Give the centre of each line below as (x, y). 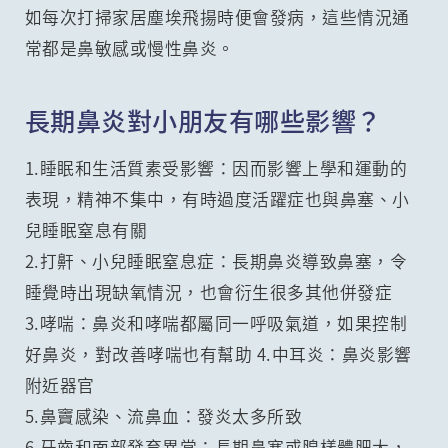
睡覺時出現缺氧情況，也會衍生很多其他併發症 (208, 292)
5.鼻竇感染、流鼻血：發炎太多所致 (163, 416)
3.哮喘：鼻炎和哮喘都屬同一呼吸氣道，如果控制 (216, 323)
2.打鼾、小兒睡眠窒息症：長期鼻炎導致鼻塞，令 (216, 261)
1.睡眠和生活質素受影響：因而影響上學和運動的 (216, 168)
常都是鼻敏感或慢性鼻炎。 (129, 48)
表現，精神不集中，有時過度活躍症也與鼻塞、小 (217, 199)
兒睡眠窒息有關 (86, 230)
